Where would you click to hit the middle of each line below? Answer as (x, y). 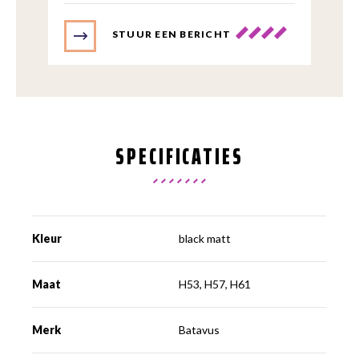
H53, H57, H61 (215, 284)
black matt (205, 238)
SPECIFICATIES (179, 156)
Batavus (200, 329)
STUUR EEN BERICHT (172, 34)
